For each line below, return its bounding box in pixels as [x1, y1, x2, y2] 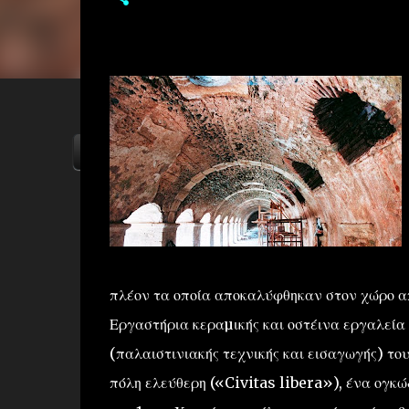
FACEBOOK [308, 145, 371, 158]
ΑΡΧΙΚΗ [100, 145, 143, 158]
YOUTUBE [198, 145, 253, 158]
